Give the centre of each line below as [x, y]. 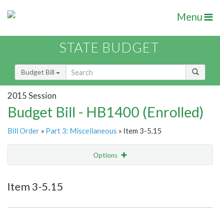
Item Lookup [29, 196]
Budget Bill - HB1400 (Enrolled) [106, 112]
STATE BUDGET [109, 48]
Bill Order [23, 131]
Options [106, 155]
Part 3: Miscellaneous [81, 131]
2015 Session [32, 95]
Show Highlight [80, 175]
